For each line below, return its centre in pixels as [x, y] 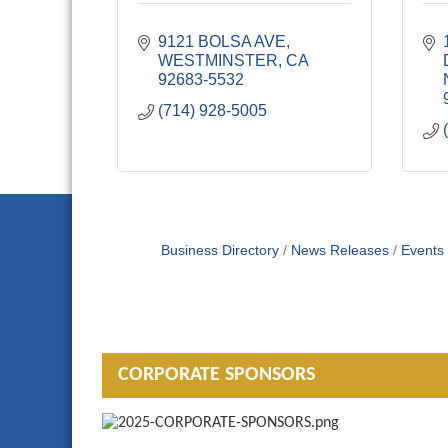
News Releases [339, 251]
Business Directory [219, 251]
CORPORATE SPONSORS [216, 374]
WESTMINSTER [218, 61]
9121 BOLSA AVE [222, 42]
